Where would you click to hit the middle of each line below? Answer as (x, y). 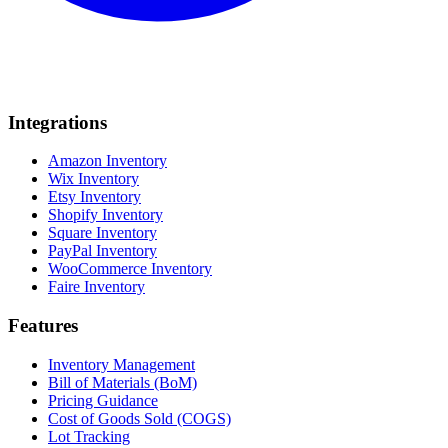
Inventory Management (121, 364)
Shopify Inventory (105, 215)
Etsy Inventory (94, 197)
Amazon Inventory (107, 161)
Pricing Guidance (103, 400)
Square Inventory (102, 233)
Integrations (57, 122)
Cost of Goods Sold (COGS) (139, 418)
